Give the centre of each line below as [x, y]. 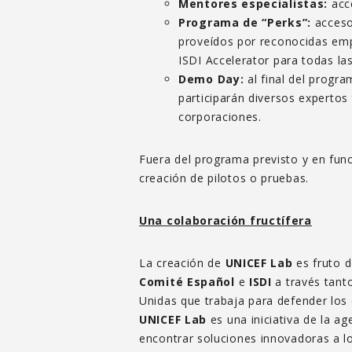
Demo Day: [211, 79]
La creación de [182, 262]
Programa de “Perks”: [245, 22]
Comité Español [187, 281]
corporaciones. [220, 116]
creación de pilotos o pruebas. [224, 178]
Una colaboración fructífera [225, 220]
